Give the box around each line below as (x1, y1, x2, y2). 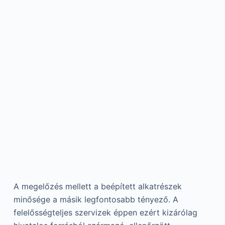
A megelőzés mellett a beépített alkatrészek (13, 181, 182, 192)
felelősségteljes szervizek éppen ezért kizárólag (13, 207, 197, 218)
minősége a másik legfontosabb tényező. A (13, 194, 178, 205)
